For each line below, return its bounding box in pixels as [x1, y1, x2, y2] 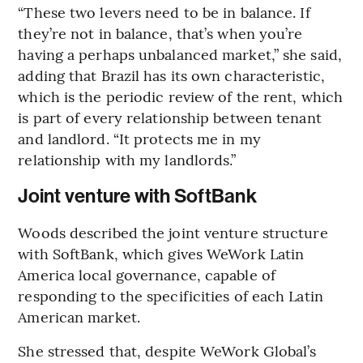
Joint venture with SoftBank [18, 185, 257, 208]
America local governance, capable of [18, 264, 275, 285]
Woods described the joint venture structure [18, 222, 328, 243]
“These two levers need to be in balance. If [18, 2, 310, 23]
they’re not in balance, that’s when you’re [18, 23, 303, 44]
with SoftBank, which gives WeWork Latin [18, 243, 305, 264]
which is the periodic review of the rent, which [18, 86, 344, 107]
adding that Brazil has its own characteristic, [18, 65, 325, 86]
